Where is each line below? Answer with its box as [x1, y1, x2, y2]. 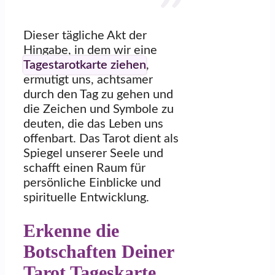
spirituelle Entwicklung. [23, 191, 149, 204]
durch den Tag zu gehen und [23, 88, 173, 101]
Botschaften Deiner [23, 241, 174, 261]
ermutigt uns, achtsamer [23, 73, 153, 86]
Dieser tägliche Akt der [23, 29, 147, 42]
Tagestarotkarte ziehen [23, 58, 146, 71]
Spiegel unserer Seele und [23, 147, 163, 160]
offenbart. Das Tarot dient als [23, 132, 179, 145]
